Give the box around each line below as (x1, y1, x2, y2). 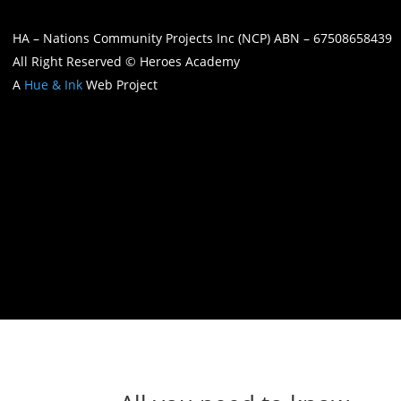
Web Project (82, 75, 158, 93)
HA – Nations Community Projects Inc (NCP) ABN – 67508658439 (13, 29, 392, 47)
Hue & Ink (24, 75, 82, 93)
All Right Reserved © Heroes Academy (13, 52, 240, 70)
